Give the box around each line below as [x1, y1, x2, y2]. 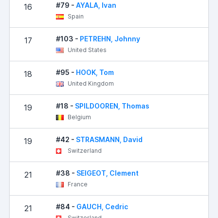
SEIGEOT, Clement [76, 168, 139, 177]
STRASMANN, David [76, 135, 143, 144]
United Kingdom [66, 79, 114, 87]
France [66, 180, 88, 188]
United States [66, 46, 107, 54]
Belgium [66, 113, 91, 121]
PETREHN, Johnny [80, 34, 140, 43]
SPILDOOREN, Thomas [75, 101, 149, 110]
